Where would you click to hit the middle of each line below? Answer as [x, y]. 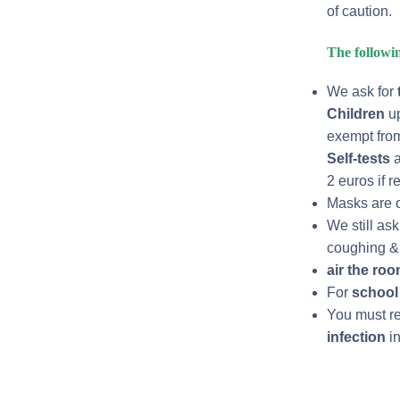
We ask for [362, 92]
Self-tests [358, 159]
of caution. [359, 12]
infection [356, 337]
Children [355, 114]
